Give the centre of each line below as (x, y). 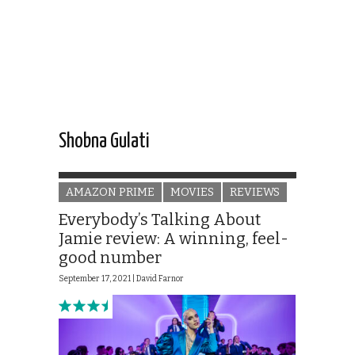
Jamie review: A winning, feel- (174, 239)
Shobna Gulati (104, 142)
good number (110, 258)
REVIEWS (255, 193)
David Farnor (160, 279)
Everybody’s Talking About (160, 220)
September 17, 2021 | (97, 279)
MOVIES (192, 193)
